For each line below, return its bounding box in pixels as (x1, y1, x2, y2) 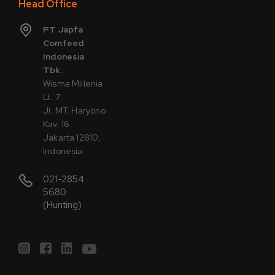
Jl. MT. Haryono (43, 104, 106, 116)
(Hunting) (43, 198, 82, 211)
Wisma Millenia (43, 77, 103, 89)
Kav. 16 (43, 118, 72, 130)
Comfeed (43, 37, 84, 48)
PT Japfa (43, 23, 83, 35)
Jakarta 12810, (43, 131, 101, 143)
